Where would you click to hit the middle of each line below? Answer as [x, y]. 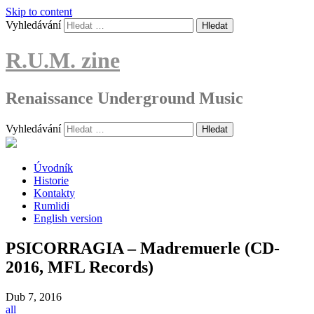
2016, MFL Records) [80, 267]
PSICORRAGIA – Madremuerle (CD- [143, 248]
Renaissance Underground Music [124, 98]
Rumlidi [52, 205]
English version [68, 218]
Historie [51, 180]
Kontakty [54, 193]
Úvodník [53, 168]
